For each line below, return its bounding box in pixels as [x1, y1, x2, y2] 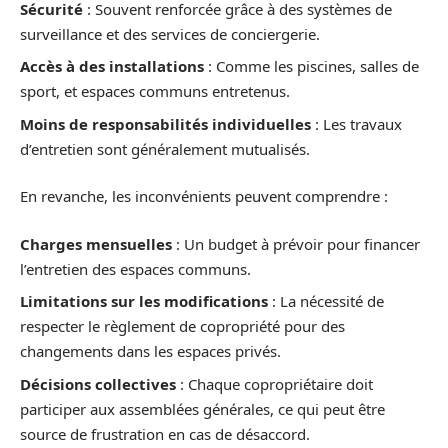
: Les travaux [311, 113, 402, 134]
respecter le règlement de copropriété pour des [20, 316, 345, 336]
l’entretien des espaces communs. [20, 258, 251, 279]
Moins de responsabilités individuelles [20, 113, 311, 134]
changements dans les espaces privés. [20, 341, 281, 361]
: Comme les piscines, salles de [204, 56, 419, 76]
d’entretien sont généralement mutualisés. [20, 138, 310, 159]
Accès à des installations [20, 56, 204, 76]
